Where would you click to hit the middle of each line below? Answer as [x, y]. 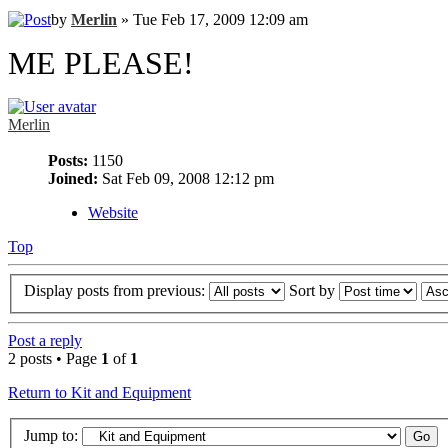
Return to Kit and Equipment [99, 393]
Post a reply [45, 341]
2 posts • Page [54, 359]
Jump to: [51, 435]
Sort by [314, 291]
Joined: [73, 178]
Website [113, 212]
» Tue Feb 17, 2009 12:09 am [212, 19]
